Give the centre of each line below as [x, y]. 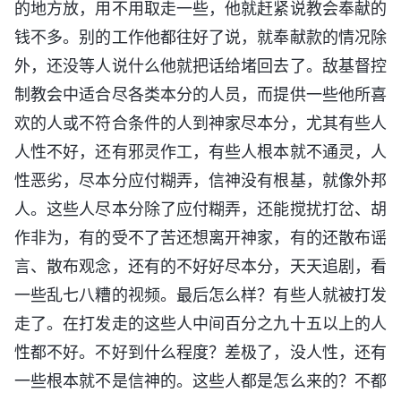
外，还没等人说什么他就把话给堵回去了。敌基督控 [200, 66]
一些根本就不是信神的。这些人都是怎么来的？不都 [200, 381]
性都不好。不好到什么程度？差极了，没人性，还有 [200, 353]
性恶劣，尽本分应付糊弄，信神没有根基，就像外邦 [200, 181]
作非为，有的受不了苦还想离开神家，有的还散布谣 [200, 238]
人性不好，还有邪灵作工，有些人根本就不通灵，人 [200, 152]
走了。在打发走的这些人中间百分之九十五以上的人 [200, 324]
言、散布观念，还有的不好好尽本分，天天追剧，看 [200, 267]
